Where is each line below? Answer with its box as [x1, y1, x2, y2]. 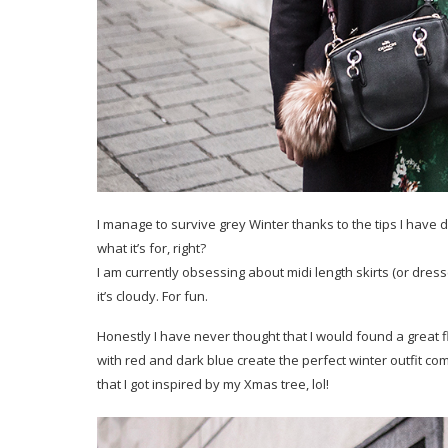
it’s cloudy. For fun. [97, 287, 208, 306]
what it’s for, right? [97, 239, 206, 258]
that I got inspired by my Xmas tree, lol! [97, 375, 329, 394]
